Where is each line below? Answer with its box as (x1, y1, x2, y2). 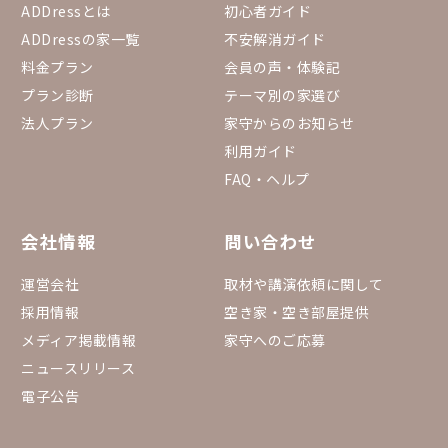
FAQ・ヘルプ (224, 168, 310, 189)
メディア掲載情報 (21, 329, 136, 350)
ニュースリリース (21, 357, 135, 378)
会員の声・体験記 (224, 56, 340, 77)
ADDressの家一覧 (21, 28, 140, 49)
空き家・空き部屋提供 (224, 301, 369, 322)
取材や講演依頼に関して (224, 273, 384, 294)
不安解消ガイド (224, 28, 326, 49)
